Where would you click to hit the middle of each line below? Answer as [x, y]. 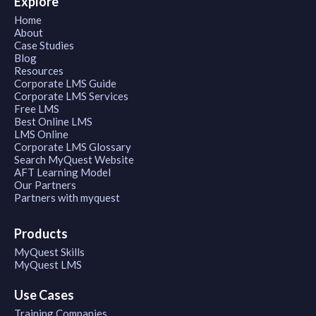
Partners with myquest [67, 198]
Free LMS [37, 109]
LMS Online [41, 134]
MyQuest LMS [48, 265]
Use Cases [44, 295]
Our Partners [45, 185]
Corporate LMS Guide [65, 84]
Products [41, 234]
